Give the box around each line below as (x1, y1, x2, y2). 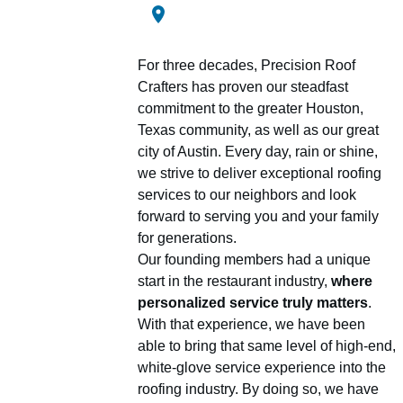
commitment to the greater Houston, (138, 100, 363, 116)
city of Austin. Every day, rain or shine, (138, 143, 378, 159)
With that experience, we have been (138, 316, 365, 332)
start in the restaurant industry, (138, 273, 331, 289)
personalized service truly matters (138, 294, 368, 310)
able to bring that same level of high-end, (138, 337, 396, 354)
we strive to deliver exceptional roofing (138, 165, 381, 181)
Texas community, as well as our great (138, 121, 379, 138)
